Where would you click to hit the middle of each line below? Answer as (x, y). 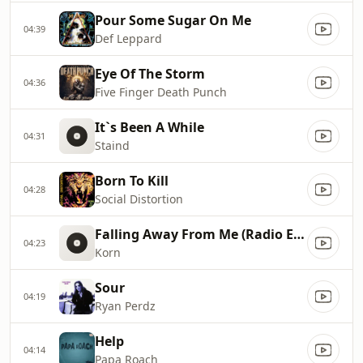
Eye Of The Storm (150, 74)
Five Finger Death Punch (161, 92)
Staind (112, 145)
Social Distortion (139, 199)
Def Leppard (128, 38)
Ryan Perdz (125, 306)
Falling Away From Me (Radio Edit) (299, 234)
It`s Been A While (149, 127)
